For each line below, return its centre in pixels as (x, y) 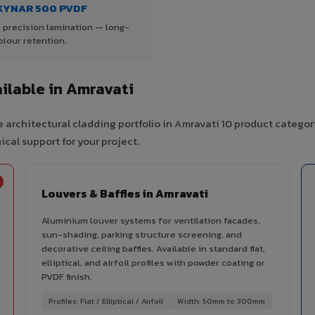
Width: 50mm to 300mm (221, 301)
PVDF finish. (67, 277)
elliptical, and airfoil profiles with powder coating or (153, 263)
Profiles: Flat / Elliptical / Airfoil (106, 301)
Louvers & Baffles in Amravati (125, 194)
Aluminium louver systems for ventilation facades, (151, 221)
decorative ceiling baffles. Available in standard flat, (153, 249)
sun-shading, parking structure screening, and (142, 235)
